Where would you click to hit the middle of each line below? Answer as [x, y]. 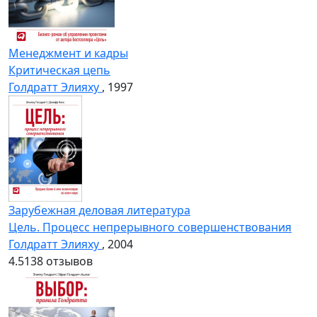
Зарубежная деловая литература [99, 211]
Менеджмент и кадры [68, 53]
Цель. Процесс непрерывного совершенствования [150, 227]
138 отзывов [58, 261]
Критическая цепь [59, 70]
